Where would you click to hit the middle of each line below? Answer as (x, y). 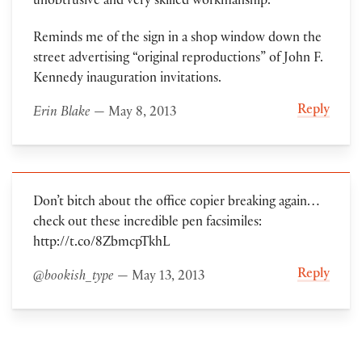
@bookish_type (73, 278)
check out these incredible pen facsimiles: (147, 224)
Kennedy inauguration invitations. (127, 80)
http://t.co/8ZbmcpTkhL (101, 244)
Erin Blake (61, 114)
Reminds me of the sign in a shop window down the (177, 40)
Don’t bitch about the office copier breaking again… (176, 204)
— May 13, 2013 (159, 278)
